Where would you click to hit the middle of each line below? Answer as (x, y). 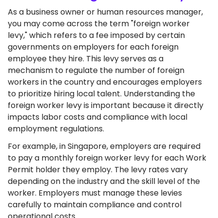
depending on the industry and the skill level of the (104, 181)
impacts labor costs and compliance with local (98, 117)
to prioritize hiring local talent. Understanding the (101, 94)
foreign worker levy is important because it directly (106, 105)
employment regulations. (56, 129)
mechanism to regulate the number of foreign (96, 70)
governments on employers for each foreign (93, 47)
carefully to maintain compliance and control (95, 205)
